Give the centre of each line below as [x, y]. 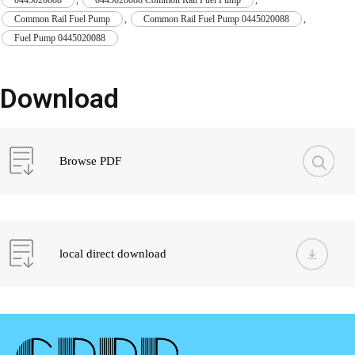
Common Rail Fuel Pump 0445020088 [216, 19]
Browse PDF [90, 160]
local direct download [113, 253]
